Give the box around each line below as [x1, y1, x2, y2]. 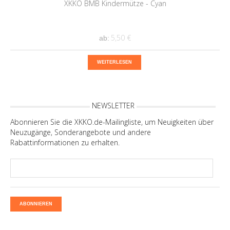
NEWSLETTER [91, 101, 135, 111]
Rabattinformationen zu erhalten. [10, 138, 120, 148]
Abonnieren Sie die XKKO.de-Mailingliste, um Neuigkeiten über [10, 117, 214, 127]
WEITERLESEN [97, 60, 132, 65]
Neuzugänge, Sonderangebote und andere [10, 127, 151, 138]
